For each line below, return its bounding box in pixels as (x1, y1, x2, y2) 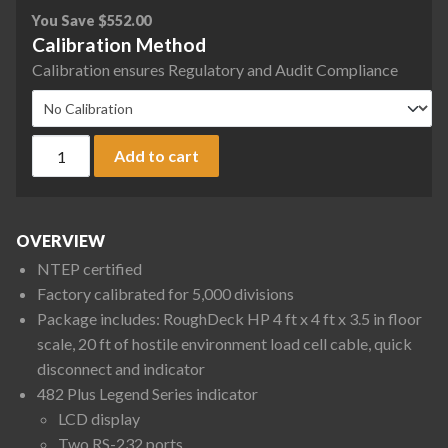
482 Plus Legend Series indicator (36, 384, 258, 404)
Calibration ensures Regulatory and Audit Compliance (32, 59, 398, 79)
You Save (31, 11, 98, 29)
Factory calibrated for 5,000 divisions (36, 284, 294, 304)
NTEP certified (36, 259, 142, 279)
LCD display (57, 409, 140, 429)
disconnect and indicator (36, 359, 205, 379)
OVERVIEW (16, 231, 105, 251)
